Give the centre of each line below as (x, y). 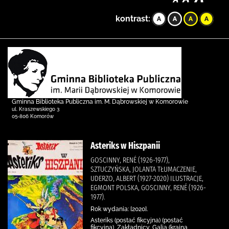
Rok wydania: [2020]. (119, 209)
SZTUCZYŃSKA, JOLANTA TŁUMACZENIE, (144, 169)
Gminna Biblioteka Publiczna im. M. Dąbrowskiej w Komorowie (100, 102)
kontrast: (133, 19)
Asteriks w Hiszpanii (125, 146)
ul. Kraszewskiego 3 (36, 109)
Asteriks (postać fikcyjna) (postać (137, 220)
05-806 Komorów (33, 116)
